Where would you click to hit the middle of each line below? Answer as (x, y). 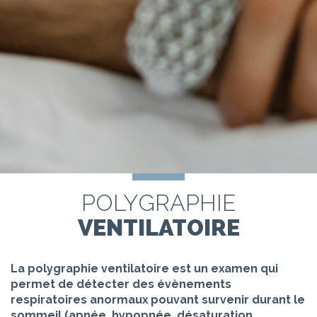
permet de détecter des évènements (121, 284)
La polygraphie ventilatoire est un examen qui (144, 269)
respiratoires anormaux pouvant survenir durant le (158, 300)
